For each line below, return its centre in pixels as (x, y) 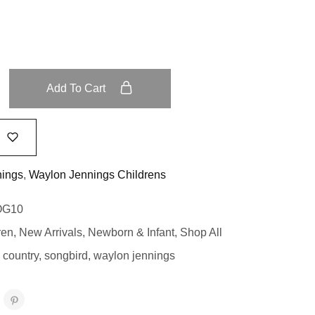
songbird (66, 255)
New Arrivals (50, 232)
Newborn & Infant (131, 232)
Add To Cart (78, 89)
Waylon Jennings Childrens (97, 174)
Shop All (201, 232)
